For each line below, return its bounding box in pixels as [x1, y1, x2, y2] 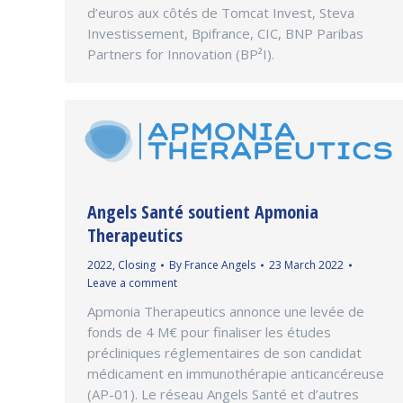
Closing [118, 257, 156, 273]
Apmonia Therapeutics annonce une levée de [87, 302, 364, 321]
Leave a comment [87, 275, 177, 291]
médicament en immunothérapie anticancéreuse [87, 364, 384, 383]
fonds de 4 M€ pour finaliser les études [87, 323, 331, 342]
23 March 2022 [269, 257, 344, 273]
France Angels [184, 257, 255, 273]
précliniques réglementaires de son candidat [87, 344, 362, 363]
